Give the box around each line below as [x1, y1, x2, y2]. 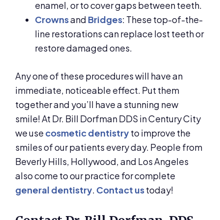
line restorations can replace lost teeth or [35, 28, 204, 40]
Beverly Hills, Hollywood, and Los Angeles [15, 156, 189, 167]
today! [144, 184, 174, 196]
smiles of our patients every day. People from [15, 141, 203, 153]
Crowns [35, 14, 69, 26]
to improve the [129, 127, 191, 139]
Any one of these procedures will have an [15, 70, 183, 82]
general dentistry [15, 184, 93, 196]
